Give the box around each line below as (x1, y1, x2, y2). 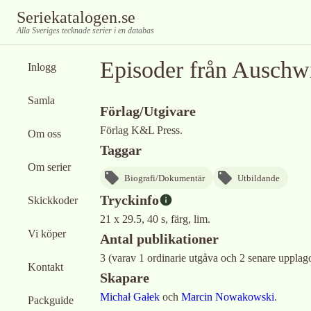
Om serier (28, 161, 71, 173)
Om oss (28, 128, 61, 140)
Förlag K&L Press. (100, 124, 183, 136)
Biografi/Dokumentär (124, 172, 205, 183)
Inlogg (28, 61, 56, 73)
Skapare (100, 270, 149, 285)
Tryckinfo (100, 192, 159, 208)
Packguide (28, 294, 74, 306)
